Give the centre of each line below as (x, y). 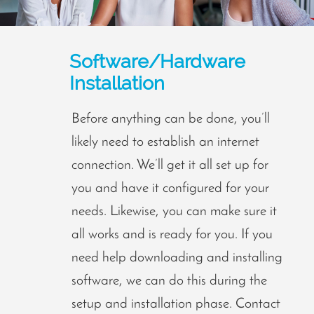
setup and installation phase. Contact (176, 305)
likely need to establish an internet (165, 143)
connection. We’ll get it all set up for (170, 166)
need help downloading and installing (177, 258)
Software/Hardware (157, 62)
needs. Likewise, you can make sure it (174, 212)
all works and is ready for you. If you (172, 235)
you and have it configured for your (170, 189)
